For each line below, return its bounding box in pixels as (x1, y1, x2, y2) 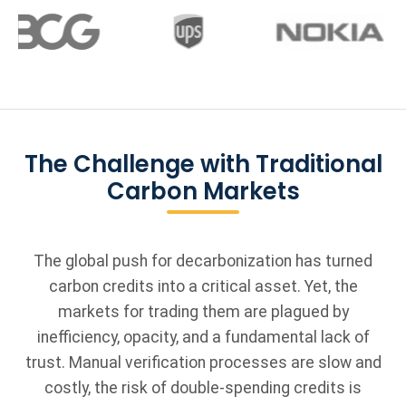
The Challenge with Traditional (24, 148, 382, 180)
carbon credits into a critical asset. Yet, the (48, 277, 358, 295)
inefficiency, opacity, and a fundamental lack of (36, 328, 370, 346)
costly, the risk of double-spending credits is (44, 379, 362, 397)
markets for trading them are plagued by (57, 303, 349, 321)
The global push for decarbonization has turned (34, 252, 372, 270)
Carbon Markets (106, 175, 300, 208)
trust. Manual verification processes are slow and (24, 353, 382, 372)
